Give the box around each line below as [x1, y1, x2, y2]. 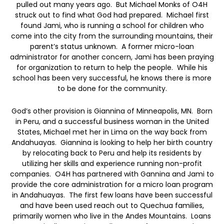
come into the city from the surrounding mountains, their [11, 30, 213, 41]
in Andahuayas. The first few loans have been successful [11, 190, 212, 200]
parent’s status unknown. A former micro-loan [30, 41, 194, 51]
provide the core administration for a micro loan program [11, 179, 213, 190]
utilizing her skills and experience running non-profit [22, 158, 202, 169]
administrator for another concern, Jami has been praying [10, 51, 214, 62]
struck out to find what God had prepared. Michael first [15, 9, 209, 20]
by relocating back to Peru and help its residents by [22, 148, 201, 158]
